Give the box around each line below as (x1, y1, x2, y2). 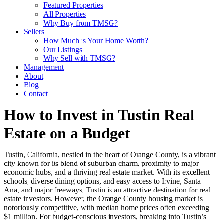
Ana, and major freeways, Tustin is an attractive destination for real (4, 186, 211, 194)
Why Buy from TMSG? (43, 19, 118, 27)
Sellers (24, 27, 44, 36)
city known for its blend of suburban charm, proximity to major (4, 159, 199, 167)
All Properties (43, 10, 86, 18)
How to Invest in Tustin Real (4, 106, 194, 124)
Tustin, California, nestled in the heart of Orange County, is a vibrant (4, 150, 216, 159)
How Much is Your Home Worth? (43, 36, 148, 45)
